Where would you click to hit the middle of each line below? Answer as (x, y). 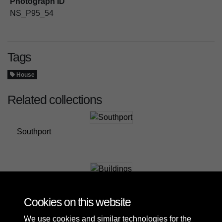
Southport (34, 131)
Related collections (55, 99)
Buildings (33, 183)
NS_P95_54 (31, 13)
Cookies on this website (77, 202)
